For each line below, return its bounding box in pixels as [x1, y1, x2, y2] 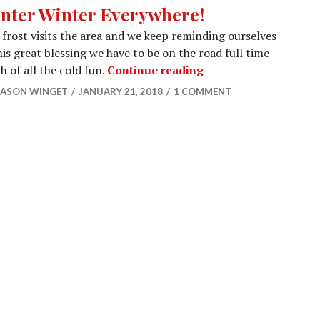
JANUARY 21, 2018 [79, 86, 163, 97]
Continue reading [107, 62, 204, 78]
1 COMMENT [174, 86, 231, 97]
